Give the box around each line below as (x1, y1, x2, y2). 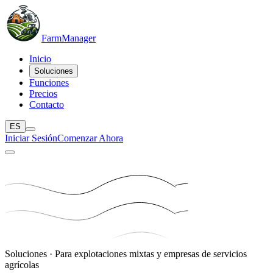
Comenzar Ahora (57, 133, 123, 143)
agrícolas (5, 260, 39, 270)
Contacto (29, 99, 64, 110)
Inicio (29, 54, 51, 64)
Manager (62, 33, 96, 43)
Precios (29, 88, 57, 99)
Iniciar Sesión (5, 133, 57, 143)
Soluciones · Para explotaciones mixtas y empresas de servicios (5, 249, 247, 259)
